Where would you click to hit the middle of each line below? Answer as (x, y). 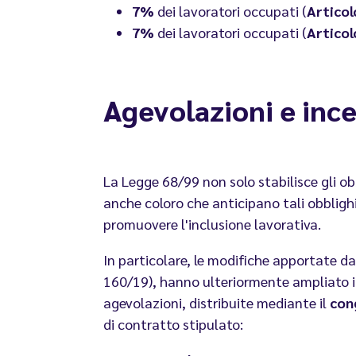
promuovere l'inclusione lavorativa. (212, 224)
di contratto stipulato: (173, 324)
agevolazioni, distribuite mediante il (217, 303)
